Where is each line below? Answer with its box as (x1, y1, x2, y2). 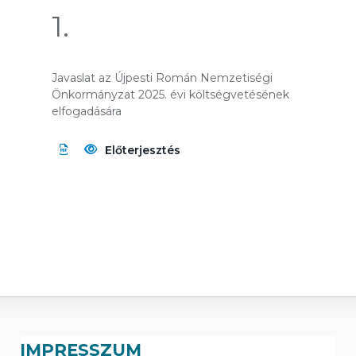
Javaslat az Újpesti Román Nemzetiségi (52, 71, 273, 85)
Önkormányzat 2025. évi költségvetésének (52, 87, 289, 102)
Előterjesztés (105, 143, 180, 157)
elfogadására (52, 104, 122, 118)
